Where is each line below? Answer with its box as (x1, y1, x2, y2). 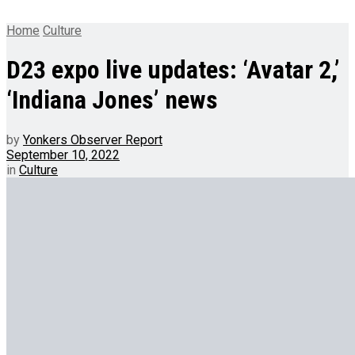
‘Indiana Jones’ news (6, 85, 218, 116)
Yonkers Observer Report (23, 132, 162, 147)
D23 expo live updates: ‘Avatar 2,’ (6, 55, 340, 86)
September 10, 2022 (6, 147, 120, 162)
